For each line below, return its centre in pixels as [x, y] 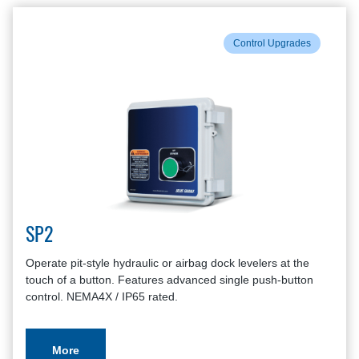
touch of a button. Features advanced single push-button [169, 280]
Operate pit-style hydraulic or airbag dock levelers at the [167, 263]
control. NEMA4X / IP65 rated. [102, 296]
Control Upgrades [272, 43]
